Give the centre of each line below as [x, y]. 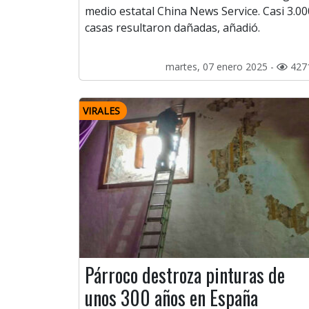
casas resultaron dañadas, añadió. [172, 28]
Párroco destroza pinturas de [185, 275]
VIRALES [101, 111]
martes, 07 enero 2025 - [221, 67]
